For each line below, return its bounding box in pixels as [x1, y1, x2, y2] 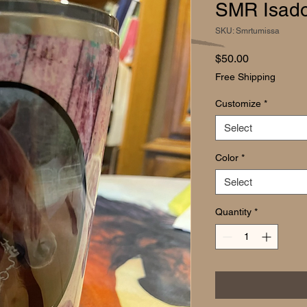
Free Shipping [215, 71, 275, 82]
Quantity [215, 206, 251, 217]
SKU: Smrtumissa [215, 26, 280, 36]
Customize [215, 98, 261, 109]
